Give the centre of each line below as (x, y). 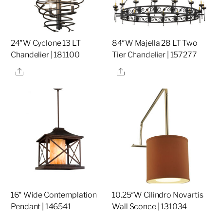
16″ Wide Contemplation (54, 195)
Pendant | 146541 (41, 206)
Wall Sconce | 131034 (150, 206)
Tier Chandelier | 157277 (154, 54)
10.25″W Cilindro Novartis (158, 195)
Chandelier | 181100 (45, 54)
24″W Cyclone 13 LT (46, 43)
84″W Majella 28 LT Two (155, 43)
